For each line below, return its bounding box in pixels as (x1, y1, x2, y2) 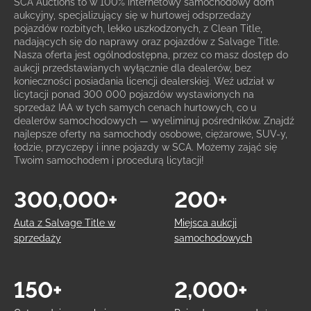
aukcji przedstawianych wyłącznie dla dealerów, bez (14, 62, 251, 74)
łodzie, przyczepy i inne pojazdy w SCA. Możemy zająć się (14, 142, 277, 153)
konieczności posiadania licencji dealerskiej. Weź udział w (14, 76, 274, 87)
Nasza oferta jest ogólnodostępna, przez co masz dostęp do (14, 49, 288, 61)
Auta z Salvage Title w (14, 217, 115, 229)
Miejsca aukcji (174, 217, 237, 229)
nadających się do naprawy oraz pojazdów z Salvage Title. (14, 36, 280, 48)
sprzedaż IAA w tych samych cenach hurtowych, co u (14, 102, 256, 114)
